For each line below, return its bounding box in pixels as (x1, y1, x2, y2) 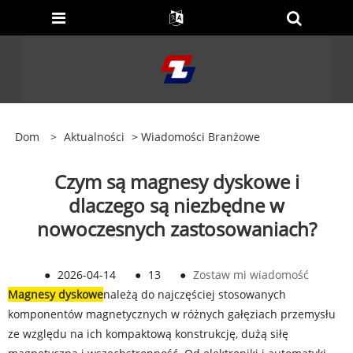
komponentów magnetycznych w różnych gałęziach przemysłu (8, 307, 336, 321)
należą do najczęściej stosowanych (103, 287, 286, 302)
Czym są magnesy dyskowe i (54, 169, 299, 195)
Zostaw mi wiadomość (193, 267, 309, 282)
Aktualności (63, 129, 124, 144)
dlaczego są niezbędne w (69, 192, 284, 218)
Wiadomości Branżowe (140, 129, 260, 144)
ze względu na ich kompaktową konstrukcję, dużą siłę (8, 326, 288, 341)
